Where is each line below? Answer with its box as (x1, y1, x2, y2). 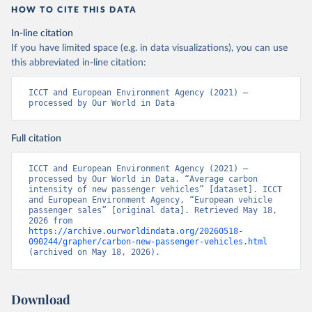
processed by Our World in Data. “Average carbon (29, 174, 258, 184)
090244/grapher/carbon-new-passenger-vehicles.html (29, 237, 267, 247)
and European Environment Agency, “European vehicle (29, 195, 272, 205)
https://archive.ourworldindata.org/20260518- (29, 226, 243, 236)
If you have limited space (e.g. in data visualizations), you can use (11, 43, 288, 53)
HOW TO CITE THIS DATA (11, 6, 137, 14)
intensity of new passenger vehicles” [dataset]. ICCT (29, 185, 282, 194)
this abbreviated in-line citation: (11, 58, 146, 68)
